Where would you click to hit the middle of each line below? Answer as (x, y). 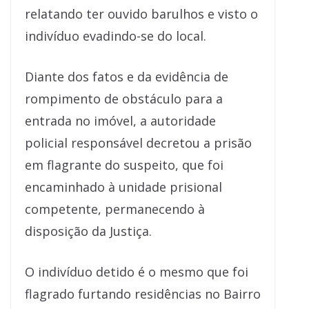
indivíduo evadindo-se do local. (116, 36)
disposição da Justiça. (88, 231)
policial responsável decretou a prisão (138, 143)
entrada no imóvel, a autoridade (120, 121)
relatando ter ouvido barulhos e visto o (141, 14)
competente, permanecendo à (115, 209)
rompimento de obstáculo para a (124, 99)
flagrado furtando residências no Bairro (143, 294)
